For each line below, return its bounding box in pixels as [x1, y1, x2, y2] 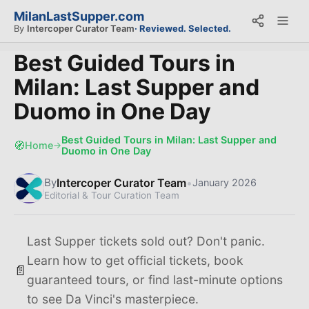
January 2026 [192, 176, 257, 188]
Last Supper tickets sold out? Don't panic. [27, 234, 265, 248]
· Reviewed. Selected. [134, 23, 231, 34]
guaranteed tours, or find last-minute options [27, 272, 283, 287]
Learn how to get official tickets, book [27, 253, 243, 268]
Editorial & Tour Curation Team [44, 189, 179, 201]
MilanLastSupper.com [14, 9, 144, 23]
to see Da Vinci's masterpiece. [27, 292, 199, 306]
